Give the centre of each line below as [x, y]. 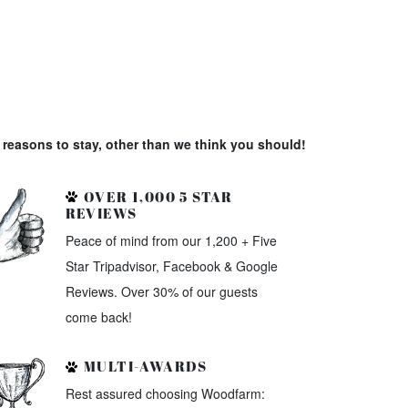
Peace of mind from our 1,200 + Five [171, 240]
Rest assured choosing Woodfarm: [165, 394]
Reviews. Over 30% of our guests [161, 291]
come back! [98, 316]
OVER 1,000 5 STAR [156, 196]
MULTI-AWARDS [143, 367]
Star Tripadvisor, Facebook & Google [171, 265]
